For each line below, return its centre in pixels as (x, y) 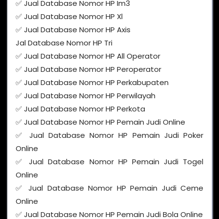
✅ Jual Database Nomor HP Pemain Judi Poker (109, 135)
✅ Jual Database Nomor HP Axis (73, 30)
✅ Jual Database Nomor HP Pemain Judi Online (100, 122)
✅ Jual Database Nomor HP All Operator (88, 56)
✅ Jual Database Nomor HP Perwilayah (86, 96)
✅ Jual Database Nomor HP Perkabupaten (92, 83)
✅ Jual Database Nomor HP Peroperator (88, 69)
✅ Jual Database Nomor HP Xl (69, 17)
